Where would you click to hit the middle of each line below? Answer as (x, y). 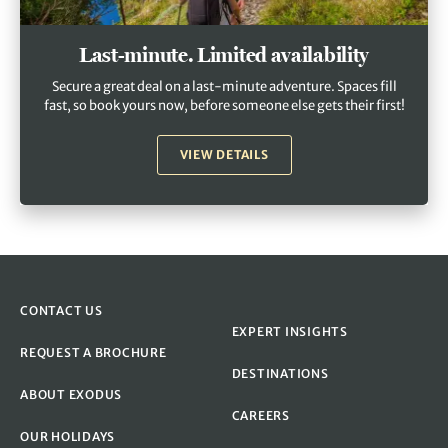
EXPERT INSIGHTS (289, 331)
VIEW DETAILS (224, 155)
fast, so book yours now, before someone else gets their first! (224, 105)
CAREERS (260, 415)
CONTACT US (61, 310)
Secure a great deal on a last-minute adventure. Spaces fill (224, 86)
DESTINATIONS (280, 373)
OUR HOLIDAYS (67, 436)
